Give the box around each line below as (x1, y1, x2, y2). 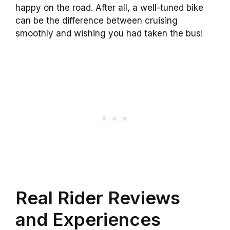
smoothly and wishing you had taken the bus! (15, 28, 203, 39)
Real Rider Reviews (15, 186, 180, 208)
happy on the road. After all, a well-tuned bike (15, 3, 203, 13)
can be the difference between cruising (15, 15, 178, 26)
